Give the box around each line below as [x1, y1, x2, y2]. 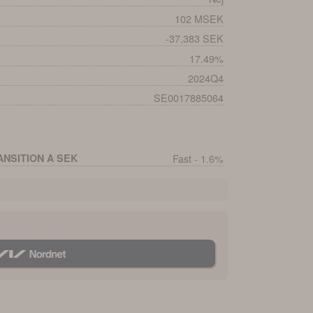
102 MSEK [174, 10, 224, 26]
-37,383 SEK [165, 31, 224, 46]
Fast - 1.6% [172, 150, 224, 166]
